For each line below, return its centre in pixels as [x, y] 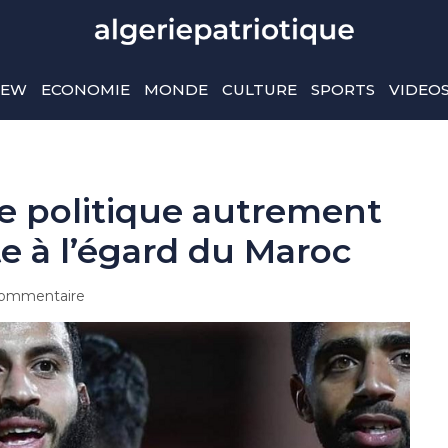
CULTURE [259, 89]
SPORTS [342, 89]
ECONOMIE [85, 89]
